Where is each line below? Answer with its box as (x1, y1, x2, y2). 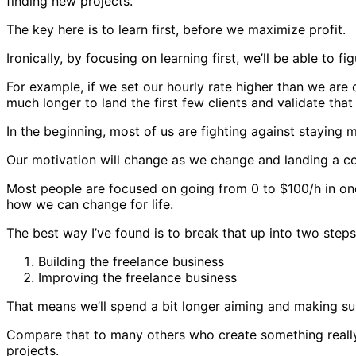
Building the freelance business (38, 253, 224, 269)
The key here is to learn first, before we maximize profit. (6, 21, 346, 37)
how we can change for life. (6, 195, 173, 212)
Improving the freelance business (38, 269, 237, 285)
